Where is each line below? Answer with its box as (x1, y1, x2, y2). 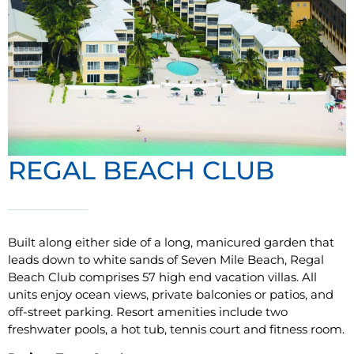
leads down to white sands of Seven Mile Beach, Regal (8, 251, 324, 267)
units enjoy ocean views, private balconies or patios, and (8, 286, 333, 302)
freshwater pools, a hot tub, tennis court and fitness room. (8, 321, 345, 337)
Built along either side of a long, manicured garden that (8, 234, 334, 250)
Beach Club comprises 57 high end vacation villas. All (8, 269, 317, 284)
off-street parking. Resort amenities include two (8, 303, 288, 319)
